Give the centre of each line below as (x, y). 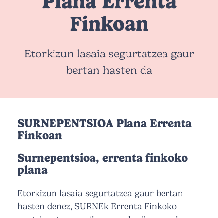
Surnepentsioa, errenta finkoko (103, 158)
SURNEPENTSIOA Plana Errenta (105, 123)
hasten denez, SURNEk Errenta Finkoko (97, 207)
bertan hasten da (109, 70)
